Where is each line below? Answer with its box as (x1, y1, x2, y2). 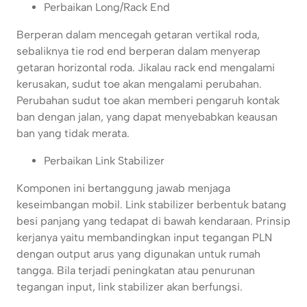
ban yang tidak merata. (16, 127, 130, 140)
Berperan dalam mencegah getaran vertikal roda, (16, 28, 260, 42)
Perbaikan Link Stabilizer (44, 154, 164, 168)
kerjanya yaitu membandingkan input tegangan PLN (16, 231, 272, 245)
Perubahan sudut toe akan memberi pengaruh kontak (16, 94, 280, 108)
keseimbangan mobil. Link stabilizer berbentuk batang (16, 198, 286, 212)
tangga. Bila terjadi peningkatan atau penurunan (16, 264, 255, 278)
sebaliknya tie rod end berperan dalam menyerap (16, 45, 260, 58)
